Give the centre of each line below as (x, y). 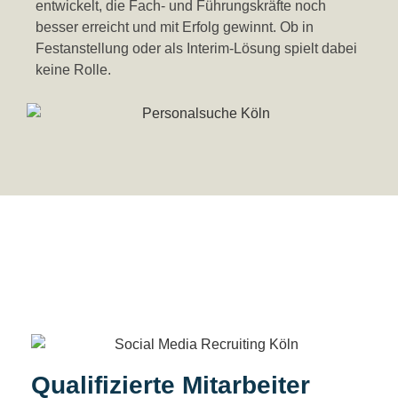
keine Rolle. (73, 70)
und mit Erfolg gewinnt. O (211, 28)
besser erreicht (84, 28)
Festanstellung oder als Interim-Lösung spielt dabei (196, 49)
